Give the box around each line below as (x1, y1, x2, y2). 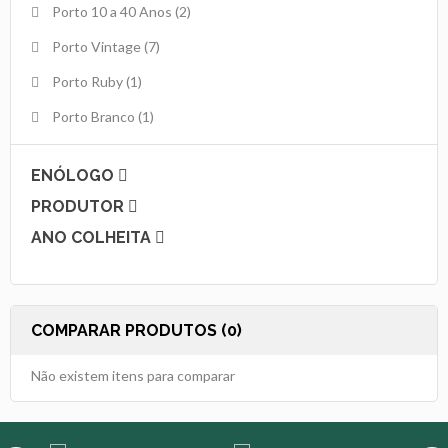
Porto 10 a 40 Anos (52, 2, 172, 20)
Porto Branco (52, 107, 135, 125)
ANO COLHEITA (31, 227, 155, 247)
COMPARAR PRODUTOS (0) (31, 320, 242, 340)
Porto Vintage (52, 37, 141, 55)
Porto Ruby (52, 72, 123, 90)
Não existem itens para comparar (31, 366, 235, 384)
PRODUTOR (31, 196, 128, 216)
